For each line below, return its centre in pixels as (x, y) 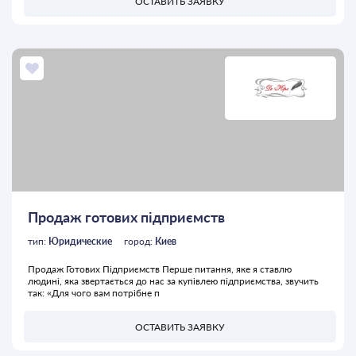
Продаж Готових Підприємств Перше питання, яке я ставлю (160, 269)
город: (139, 242)
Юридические (80, 242)
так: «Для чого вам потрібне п (94, 293)
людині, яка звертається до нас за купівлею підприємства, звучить (173, 281)
